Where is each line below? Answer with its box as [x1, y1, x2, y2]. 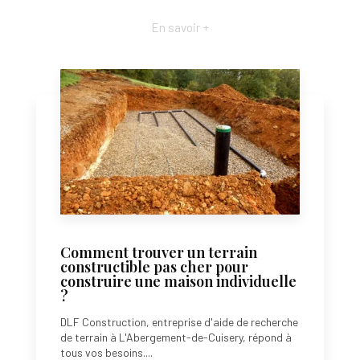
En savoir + [151, 20, 209, 35]
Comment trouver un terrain [60, 242, 257, 263]
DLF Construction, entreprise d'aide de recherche [60, 315, 298, 329]
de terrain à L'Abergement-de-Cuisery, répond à [60, 330, 292, 345]
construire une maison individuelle [60, 271, 297, 292]
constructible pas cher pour [60, 256, 248, 277]
